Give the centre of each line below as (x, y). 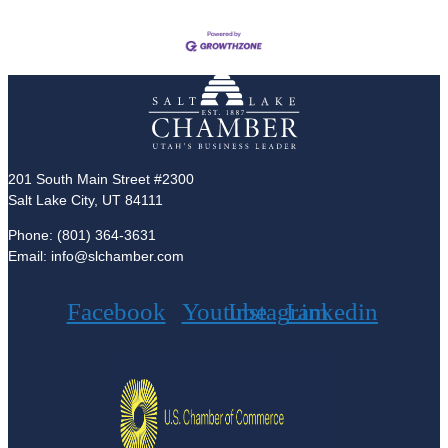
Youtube (224, 312)
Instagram (278, 312)
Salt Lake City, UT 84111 (85, 199)
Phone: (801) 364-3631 (82, 234)
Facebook (116, 312)
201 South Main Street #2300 (101, 178)
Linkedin (332, 312)
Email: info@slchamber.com (96, 255)
